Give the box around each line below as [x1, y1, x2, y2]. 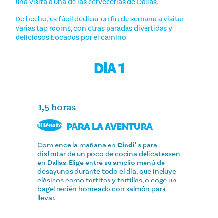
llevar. [37, 193, 55, 202]
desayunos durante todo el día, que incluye [37, 166, 176, 176]
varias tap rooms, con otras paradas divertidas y [16, 24, 172, 33]
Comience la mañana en [37, 140, 117, 149]
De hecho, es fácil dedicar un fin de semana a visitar [16, 15, 184, 24]
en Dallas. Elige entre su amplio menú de [37, 158, 165, 167]
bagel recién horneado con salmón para [37, 184, 166, 193]
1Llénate [37, 121, 62, 130]
